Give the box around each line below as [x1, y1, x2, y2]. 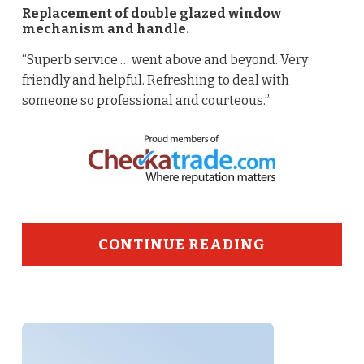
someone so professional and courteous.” [21, 92, 270, 108]
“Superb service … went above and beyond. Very [21, 51, 308, 67]
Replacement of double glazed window [21, 5, 281, 21]
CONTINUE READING [97, 235, 266, 253]
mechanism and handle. [21, 20, 189, 37]
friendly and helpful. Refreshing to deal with [21, 71, 289, 88]
